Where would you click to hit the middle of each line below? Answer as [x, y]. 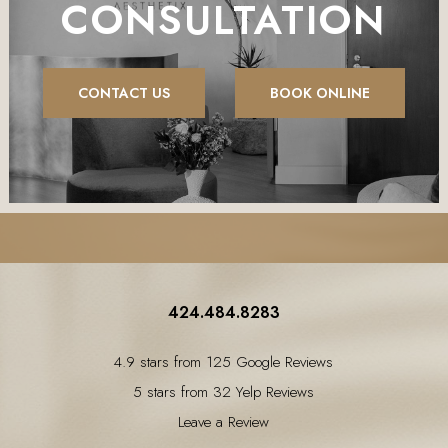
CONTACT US [123, 93]
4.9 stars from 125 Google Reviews [224, 362]
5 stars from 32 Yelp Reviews [224, 392]
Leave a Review [224, 422]
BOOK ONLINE [319, 93]
